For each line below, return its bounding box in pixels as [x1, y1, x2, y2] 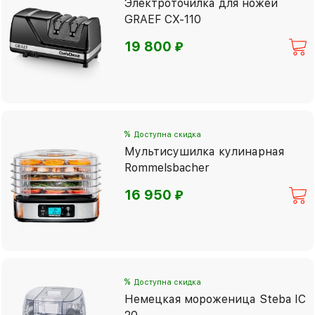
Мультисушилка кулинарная [124, 144, 285, 158]
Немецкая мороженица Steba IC [124, 292, 307, 306]
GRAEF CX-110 [124, 13, 202, 27]
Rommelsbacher [124, 160, 210, 174]
